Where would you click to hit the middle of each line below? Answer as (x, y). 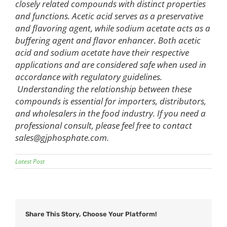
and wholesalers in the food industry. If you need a (110, 113)
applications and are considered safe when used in (111, 65)
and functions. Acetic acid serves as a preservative (109, 16)
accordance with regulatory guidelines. (89, 77)
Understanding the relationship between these (103, 89)
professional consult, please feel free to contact (104, 126)
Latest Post (30, 162)
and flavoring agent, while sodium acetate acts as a (113, 28)
